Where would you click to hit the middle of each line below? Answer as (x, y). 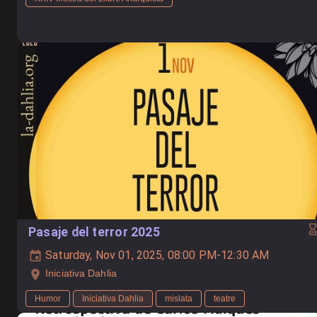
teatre (225, 298)
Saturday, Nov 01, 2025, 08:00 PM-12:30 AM (156, 255)
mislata (179, 298)
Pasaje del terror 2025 (94, 232)
